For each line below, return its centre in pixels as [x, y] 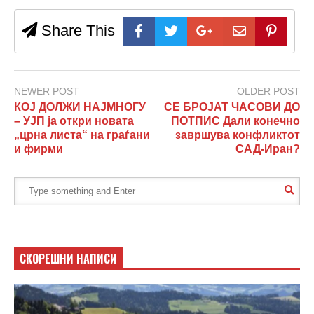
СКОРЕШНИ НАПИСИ [68, 258]
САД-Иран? [268, 149]
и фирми [39, 149]
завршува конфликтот [238, 135]
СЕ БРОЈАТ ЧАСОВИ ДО [232, 107]
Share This [76, 30]
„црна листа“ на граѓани [82, 135]
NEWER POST [47, 91]
